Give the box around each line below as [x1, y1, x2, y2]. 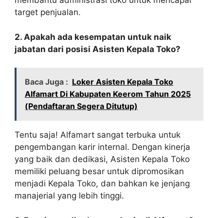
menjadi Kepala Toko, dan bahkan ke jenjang [15, 179, 190, 189]
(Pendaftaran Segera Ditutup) [25, 101, 138, 111]
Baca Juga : [25, 77, 68, 87]
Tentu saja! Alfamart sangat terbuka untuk [15, 130, 181, 140]
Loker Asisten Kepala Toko [72, 77, 173, 87]
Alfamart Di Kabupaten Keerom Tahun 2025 [25, 89, 191, 99]
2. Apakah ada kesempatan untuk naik [15, 32, 171, 42]
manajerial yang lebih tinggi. [15, 191, 124, 201]
